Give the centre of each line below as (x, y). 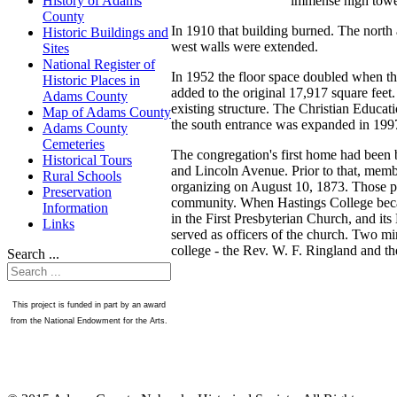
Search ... (33, 254)
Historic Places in (91, 81)
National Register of (99, 65)
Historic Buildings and (105, 33)
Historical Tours (87, 160)
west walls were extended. (245, 47)
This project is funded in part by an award (89, 305)
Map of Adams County (107, 113)
